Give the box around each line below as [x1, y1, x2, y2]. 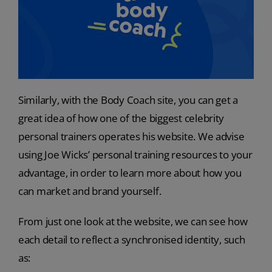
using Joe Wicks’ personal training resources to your [18, 147, 253, 161]
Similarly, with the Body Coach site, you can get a [18, 92, 239, 107]
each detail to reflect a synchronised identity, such [18, 232, 245, 246]
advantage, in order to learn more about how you [18, 165, 242, 180]
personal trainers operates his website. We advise [18, 129, 245, 143]
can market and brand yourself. [18, 183, 161, 198]
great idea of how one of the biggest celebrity [18, 110, 225, 125]
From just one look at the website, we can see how [18, 214, 248, 228]
